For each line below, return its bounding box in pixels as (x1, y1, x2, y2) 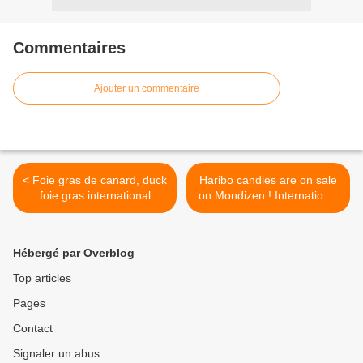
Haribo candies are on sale (199, 173, 337, 187)
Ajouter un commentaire (94, 83, 199, 95)
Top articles (13, 271, 71, 285)
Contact (13, 322, 53, 335)
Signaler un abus (13, 347, 100, 361)
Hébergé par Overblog (13, 246, 135, 260)
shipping (73, 204, 117, 218)
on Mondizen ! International (198, 189, 339, 203)
